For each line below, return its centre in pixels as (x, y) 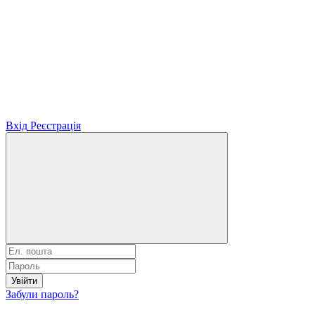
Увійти (24, 281)
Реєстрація (56, 125)
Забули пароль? (42, 294)
